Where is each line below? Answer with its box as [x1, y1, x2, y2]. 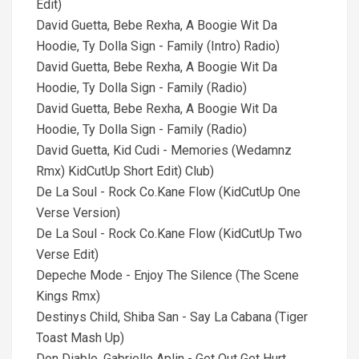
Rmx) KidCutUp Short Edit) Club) [36, 163, 214, 179]
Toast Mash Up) [36, 330, 124, 345]
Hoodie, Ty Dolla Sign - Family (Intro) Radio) [36, 38, 280, 54]
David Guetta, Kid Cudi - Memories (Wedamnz [36, 143, 292, 158]
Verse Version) [36, 205, 120, 220]
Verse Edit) [36, 247, 99, 262]
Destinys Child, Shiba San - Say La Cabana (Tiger [36, 309, 308, 325]
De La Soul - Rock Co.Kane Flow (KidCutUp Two [36, 226, 302, 241]
